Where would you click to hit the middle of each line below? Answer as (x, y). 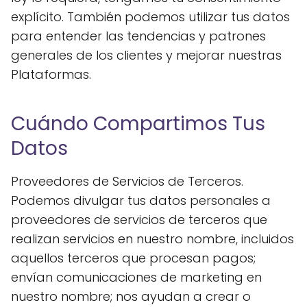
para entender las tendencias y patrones (138, 36)
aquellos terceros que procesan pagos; (133, 258)
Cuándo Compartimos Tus (138, 124)
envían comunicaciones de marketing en (136, 277)
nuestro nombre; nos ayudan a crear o (131, 296)
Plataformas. (51, 74)
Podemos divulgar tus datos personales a (141, 200)
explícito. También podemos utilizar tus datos (150, 17)
